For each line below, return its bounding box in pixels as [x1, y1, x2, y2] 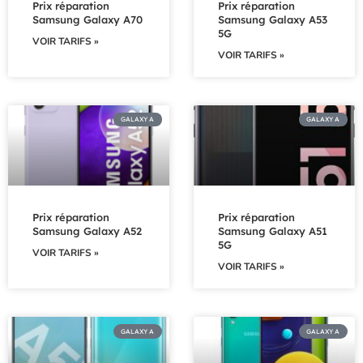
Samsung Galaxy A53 [218, 12, 327, 26]
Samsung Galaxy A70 [32, 12, 143, 26]
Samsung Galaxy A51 [218, 224, 327, 238]
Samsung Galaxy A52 [32, 224, 142, 238]
